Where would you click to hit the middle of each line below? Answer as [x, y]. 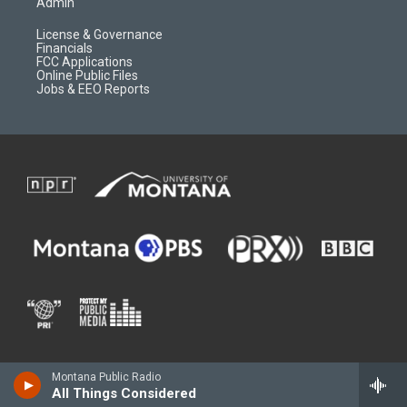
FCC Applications [84, 62]
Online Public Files [87, 75]
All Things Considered [124, 393]
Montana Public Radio [106, 377]
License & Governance [99, 35]
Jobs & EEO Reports [93, 89]
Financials [65, 48]
